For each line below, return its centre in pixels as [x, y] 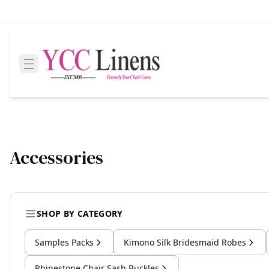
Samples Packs [64, 242]
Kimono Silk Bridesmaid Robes [185, 242]
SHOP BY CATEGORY [80, 213]
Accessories [56, 158]
